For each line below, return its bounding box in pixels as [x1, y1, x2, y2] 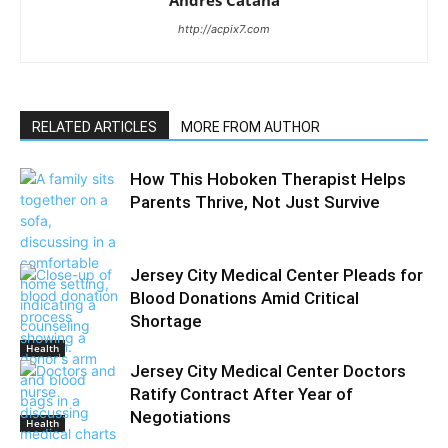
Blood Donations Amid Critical [130, 288, 359, 308]
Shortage [130, 311, 202, 331]
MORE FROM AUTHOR [181, 119, 320, 135]
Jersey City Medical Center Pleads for [130, 265, 423, 285]
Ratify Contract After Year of [130, 384, 353, 404]
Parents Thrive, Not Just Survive [130, 192, 380, 212]
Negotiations [130, 407, 231, 427]
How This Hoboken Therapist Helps [130, 169, 406, 189]
